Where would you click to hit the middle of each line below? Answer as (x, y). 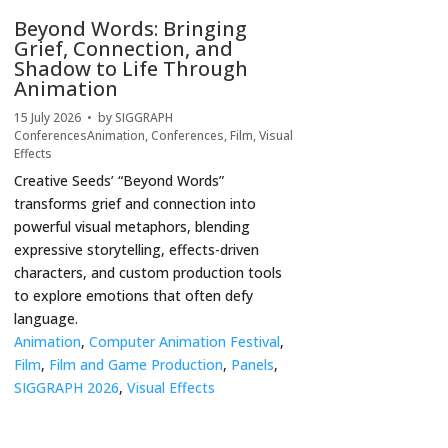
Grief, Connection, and (123, 49)
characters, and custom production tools (147, 273)
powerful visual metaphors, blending (131, 227)
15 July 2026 (47, 118)
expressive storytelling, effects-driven (136, 250)
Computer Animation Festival (184, 342)
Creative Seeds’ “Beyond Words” (118, 181)
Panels (252, 365)
